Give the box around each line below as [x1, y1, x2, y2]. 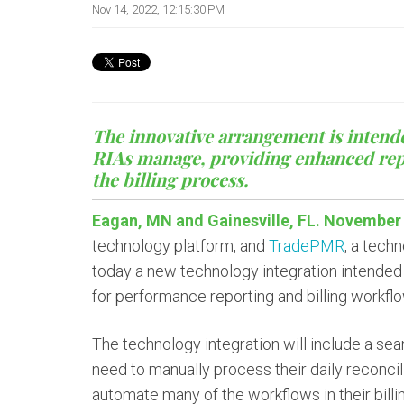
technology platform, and [92, 236, 269, 255]
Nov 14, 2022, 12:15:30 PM [92, 3, 225, 16]
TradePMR [269, 236, 344, 255]
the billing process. [92, 167, 248, 191]
